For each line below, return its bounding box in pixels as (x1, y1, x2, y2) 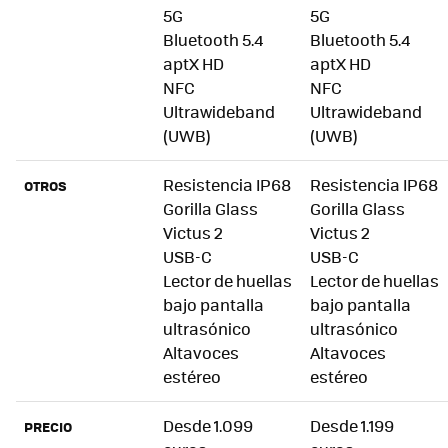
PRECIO (24, 417, 72, 437)
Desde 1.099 (163, 414, 253, 438)
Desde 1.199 (310, 414, 394, 438)
